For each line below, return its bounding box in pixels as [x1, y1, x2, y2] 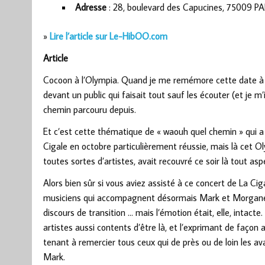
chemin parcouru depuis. [43, 104, 136, 116]
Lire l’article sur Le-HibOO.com [49, 30, 167, 43]
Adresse [75, 1, 106, 14]
